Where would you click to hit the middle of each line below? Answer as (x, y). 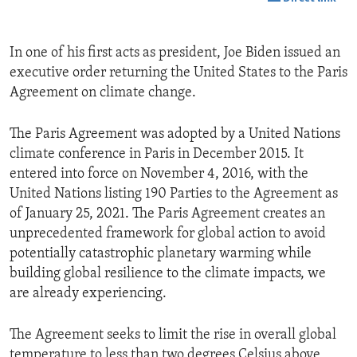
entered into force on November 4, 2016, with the (159, 175)
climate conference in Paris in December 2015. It (157, 155)
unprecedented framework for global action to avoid (168, 234)
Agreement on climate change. (103, 93)
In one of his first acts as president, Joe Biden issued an (175, 53)
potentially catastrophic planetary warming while (161, 254)
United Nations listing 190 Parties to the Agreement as (174, 194)
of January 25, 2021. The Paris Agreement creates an (167, 214)
